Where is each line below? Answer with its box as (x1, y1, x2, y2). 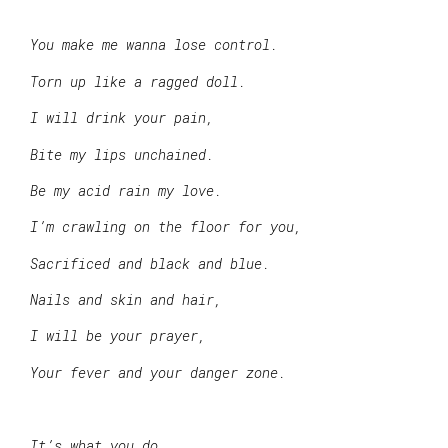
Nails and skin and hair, (30, 290, 222, 310)
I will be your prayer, (30, 326, 206, 346)
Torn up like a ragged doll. (30, 71, 246, 91)
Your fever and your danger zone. (30, 362, 286, 382)
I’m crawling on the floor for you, (30, 217, 302, 237)
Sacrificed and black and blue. (30, 253, 270, 273)
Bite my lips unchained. (30, 144, 214, 164)
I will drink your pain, (30, 108, 214, 128)
